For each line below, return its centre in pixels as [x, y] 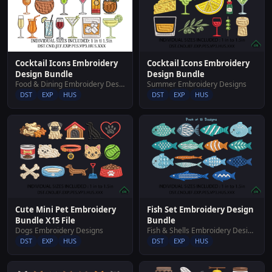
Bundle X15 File [45, 221]
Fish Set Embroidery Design [200, 210]
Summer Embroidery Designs [197, 84]
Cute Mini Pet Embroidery [66, 210]
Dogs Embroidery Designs [59, 231]
